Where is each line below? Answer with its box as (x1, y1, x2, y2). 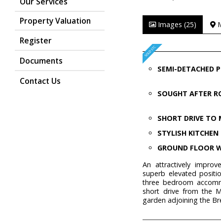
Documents (20, 55, 63, 67)
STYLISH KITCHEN (157, 128, 219, 138)
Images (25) (156, 20, 197, 29)
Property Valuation (20, 15, 91, 27)
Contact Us (20, 75, 61, 87)
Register (20, 35, 52, 46)
